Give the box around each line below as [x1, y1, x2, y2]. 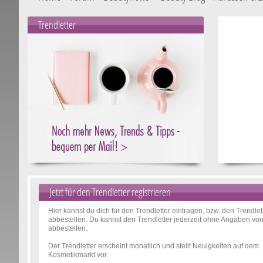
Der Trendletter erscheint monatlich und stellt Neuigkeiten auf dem [48, 242, 259, 250]
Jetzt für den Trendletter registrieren [49, 185, 171, 199]
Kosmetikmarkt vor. [48, 251, 108, 259]
